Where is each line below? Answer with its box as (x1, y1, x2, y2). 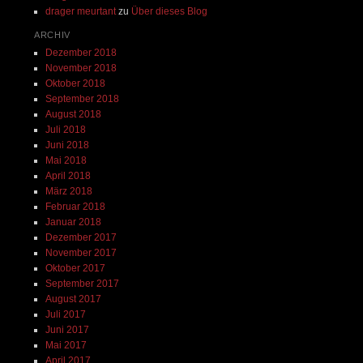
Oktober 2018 (45, 77, 105, 89)
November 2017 (45, 246, 117, 258)
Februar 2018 (45, 200, 105, 212)
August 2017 (45, 293, 101, 305)
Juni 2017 (45, 323, 89, 335)
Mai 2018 (45, 154, 87, 166)
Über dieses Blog (130, 5, 207, 17)
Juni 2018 (45, 139, 89, 151)
